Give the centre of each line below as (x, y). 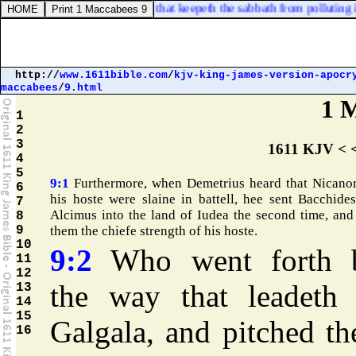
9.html (83, 88)
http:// (37, 75)
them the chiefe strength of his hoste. (154, 231)
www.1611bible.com (114, 75)
